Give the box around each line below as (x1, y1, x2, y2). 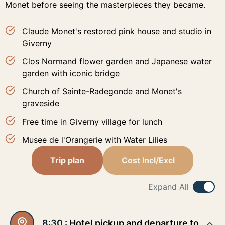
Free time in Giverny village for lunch (22, 117, 162, 127)
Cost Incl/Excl (122, 155, 175, 166)
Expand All (148, 182, 189, 192)
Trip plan (50, 155, 84, 166)
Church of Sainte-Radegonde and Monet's (22, 86, 182, 97)
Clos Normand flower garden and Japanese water (22, 56, 212, 67)
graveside (22, 98, 59, 109)
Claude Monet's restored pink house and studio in (22, 26, 211, 37)
